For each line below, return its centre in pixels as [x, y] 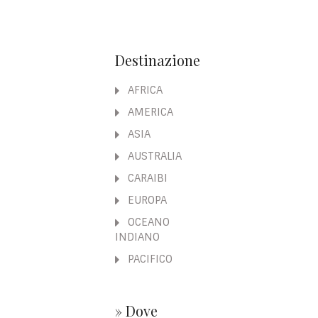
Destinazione [157, 60]
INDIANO [137, 237]
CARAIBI [146, 178]
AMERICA [149, 112]
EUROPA [146, 200]
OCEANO [147, 222]
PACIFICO [148, 259]
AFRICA [143, 90]
